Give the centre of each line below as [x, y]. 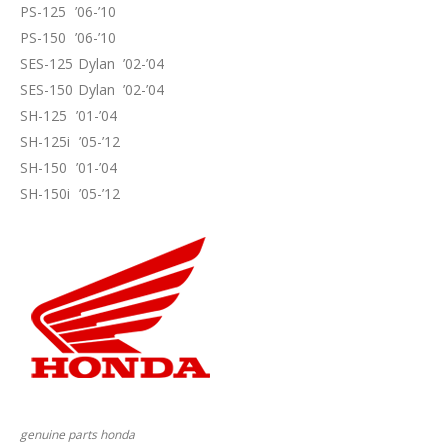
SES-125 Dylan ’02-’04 [92, 64]
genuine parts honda [77, 435]
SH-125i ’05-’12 [70, 142]
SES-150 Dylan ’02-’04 [92, 90]
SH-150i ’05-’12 [70, 194]
